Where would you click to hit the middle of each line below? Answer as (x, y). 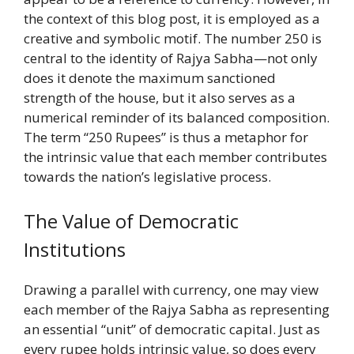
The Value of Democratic (131, 220)
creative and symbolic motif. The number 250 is (173, 39)
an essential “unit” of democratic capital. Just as (172, 329)
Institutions (75, 249)
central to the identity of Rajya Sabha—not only (171, 58)
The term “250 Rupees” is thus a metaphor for (166, 137)
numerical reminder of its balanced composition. (177, 118)
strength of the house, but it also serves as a (160, 98)
